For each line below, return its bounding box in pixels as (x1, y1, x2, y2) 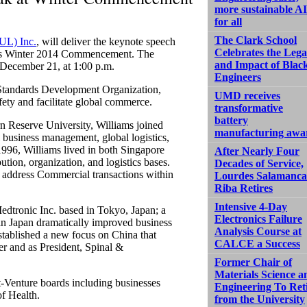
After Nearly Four (214, 145, 299, 157)
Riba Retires (214, 182, 273, 194)
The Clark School (214, 34, 297, 46)
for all (214, 15, 242, 27)
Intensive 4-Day (214, 200, 287, 212)
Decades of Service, (214, 157, 304, 169)
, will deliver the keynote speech (36, 35, 175, 47)
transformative (214, 101, 283, 114)
